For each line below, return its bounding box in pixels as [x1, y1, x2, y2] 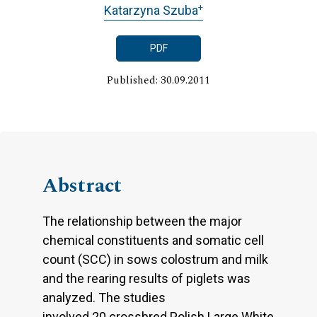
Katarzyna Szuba [103, 3, 198, 18]
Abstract [42, 170, 122, 201]
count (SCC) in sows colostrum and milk [42, 251, 268, 267]
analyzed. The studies [42, 289, 166, 305]
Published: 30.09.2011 [107, 71, 210, 88]
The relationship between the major [42, 213, 242, 229]
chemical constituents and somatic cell [42, 232, 264, 248]
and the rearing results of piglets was [42, 270, 250, 286]
